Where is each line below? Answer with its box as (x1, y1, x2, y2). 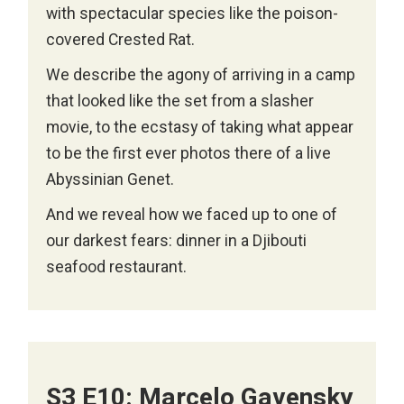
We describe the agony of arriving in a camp (46, 63, 356, 87)
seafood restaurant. (46, 255, 188, 279)
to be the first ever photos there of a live (46, 142, 332, 165)
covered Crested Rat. (46, 28, 196, 51)
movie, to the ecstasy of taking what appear (46, 115, 354, 139)
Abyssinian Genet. (46, 168, 175, 191)
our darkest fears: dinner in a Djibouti (46, 229, 308, 252)
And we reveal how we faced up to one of (46, 203, 338, 226)
